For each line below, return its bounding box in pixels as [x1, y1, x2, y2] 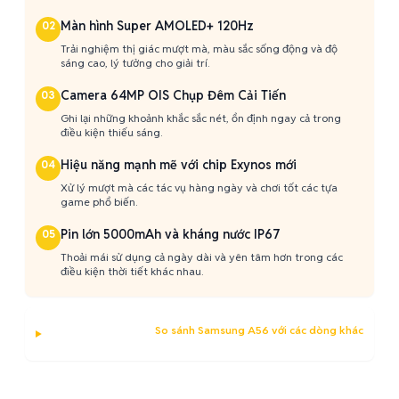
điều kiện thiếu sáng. [61, 126, 162, 139]
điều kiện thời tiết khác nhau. [61, 265, 203, 278]
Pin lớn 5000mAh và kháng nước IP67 [61, 226, 281, 242]
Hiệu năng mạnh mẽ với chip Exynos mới [61, 157, 297, 173]
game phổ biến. [61, 195, 137, 208]
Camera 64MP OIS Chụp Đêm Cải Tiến [61, 87, 286, 103]
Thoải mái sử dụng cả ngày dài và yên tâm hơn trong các [61, 250, 343, 264]
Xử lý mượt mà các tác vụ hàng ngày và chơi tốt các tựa [61, 181, 338, 194]
